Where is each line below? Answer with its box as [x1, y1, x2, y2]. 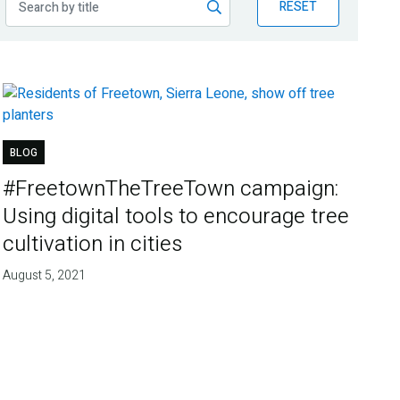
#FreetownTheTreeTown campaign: [3, 173, 339, 205]
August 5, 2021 [3, 266, 87, 286]
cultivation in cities [3, 229, 183, 261]
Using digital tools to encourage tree [3, 201, 350, 233]
